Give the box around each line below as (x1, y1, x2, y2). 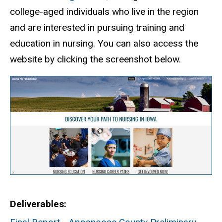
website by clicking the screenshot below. (10, 54, 183, 65)
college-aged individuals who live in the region (10, 6, 199, 18)
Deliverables (10, 198, 64, 210)
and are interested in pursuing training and (10, 22, 184, 34)
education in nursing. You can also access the (10, 38, 198, 50)
